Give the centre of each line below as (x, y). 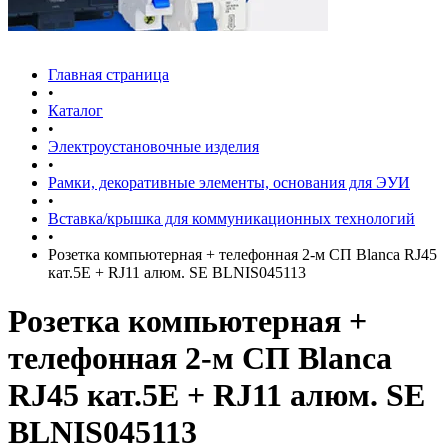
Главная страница (108, 74)
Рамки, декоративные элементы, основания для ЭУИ (229, 182)
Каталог (75, 110)
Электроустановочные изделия (153, 146)
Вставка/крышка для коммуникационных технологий (231, 218)
